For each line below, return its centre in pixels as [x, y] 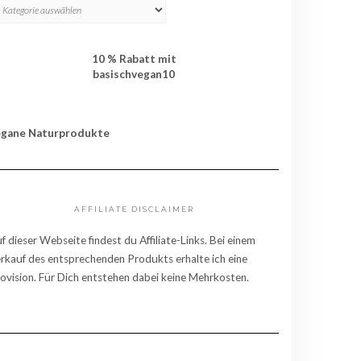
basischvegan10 [134, 75]
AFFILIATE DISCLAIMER [134, 210]
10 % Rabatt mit [134, 59]
